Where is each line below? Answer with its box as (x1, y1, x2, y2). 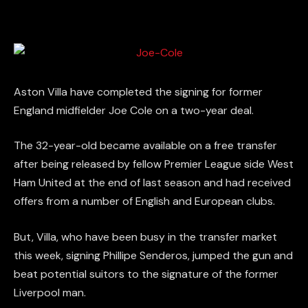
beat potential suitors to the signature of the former (14, 266, 278, 281)
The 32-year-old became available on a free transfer (14, 138, 277, 153)
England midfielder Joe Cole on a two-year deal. (14, 102, 254, 118)
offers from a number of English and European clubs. (14, 194, 275, 209)
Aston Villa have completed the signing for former (14, 84, 263, 99)
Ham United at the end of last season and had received (14, 175, 291, 190)
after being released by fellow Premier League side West (14, 157, 294, 172)
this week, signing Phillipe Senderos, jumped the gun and (14, 247, 293, 263)
